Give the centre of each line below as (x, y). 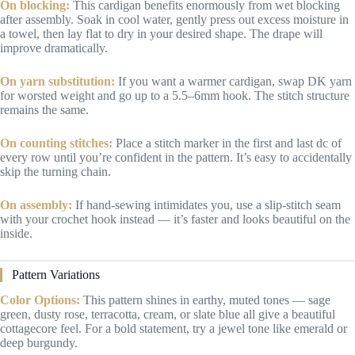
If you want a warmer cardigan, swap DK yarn (233, 81)
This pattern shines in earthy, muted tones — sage (205, 300)
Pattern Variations (56, 274)
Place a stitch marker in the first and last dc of (227, 143)
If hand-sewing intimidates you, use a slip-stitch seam (206, 204)
